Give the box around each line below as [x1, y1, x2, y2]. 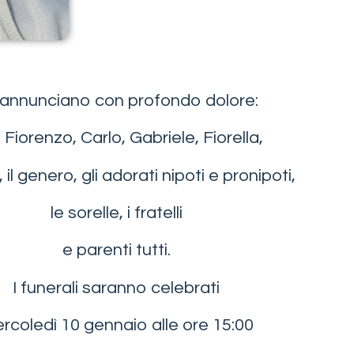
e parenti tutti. [62, 241, 171, 260]
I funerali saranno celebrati [13, 278, 220, 297]
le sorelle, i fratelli [50, 204, 183, 222]
